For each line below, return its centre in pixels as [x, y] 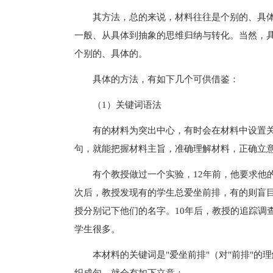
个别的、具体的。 [111, 53]
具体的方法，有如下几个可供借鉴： [157, 79]
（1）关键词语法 [118, 105]
